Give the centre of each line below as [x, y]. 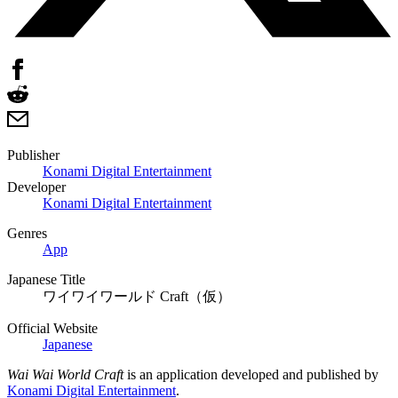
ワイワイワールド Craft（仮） [137, 296]
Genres [27, 233]
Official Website [52, 328]
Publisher [33, 155]
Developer [36, 187]
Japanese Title [46, 279]
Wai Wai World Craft [65, 374]
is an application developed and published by [251, 374]
